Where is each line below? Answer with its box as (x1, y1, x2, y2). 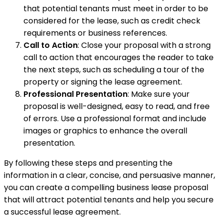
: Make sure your (128, 88, 190, 100)
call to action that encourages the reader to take (23, 51, 214, 63)
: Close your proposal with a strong (78, 39, 211, 51)
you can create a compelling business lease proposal (4, 181, 208, 193)
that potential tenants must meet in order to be (23, 2, 208, 14)
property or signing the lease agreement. (23, 76, 182, 88)
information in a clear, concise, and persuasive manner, (4, 169, 215, 181)
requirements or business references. (23, 27, 167, 39)
